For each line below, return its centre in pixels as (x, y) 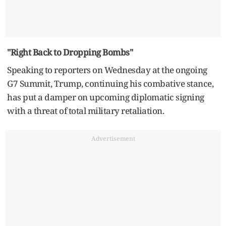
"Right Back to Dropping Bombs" (70, 52)
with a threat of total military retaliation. (86, 110)
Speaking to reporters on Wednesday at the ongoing (107, 70)
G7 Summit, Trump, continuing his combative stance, (110, 83)
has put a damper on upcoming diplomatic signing (106, 97)
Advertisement (113, 138)
